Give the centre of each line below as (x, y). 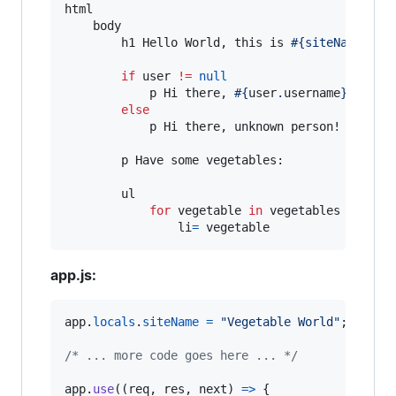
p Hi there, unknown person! (202, 126)
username (312, 92)
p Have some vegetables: (174, 160)
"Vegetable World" (280, 321)
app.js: (73, 274)
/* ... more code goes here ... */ (181, 355)
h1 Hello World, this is (178, 42)
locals (114, 321)
